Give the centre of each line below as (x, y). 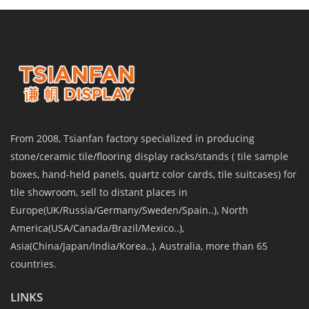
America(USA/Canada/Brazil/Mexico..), (97, 228)
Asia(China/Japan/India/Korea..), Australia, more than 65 (139, 246)
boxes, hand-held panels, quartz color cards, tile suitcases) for (153, 174)
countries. (33, 263)
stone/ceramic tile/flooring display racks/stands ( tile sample (149, 156)
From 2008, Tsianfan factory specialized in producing (132, 138)
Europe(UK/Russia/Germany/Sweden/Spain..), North (129, 210)
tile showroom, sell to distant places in (99, 192)
